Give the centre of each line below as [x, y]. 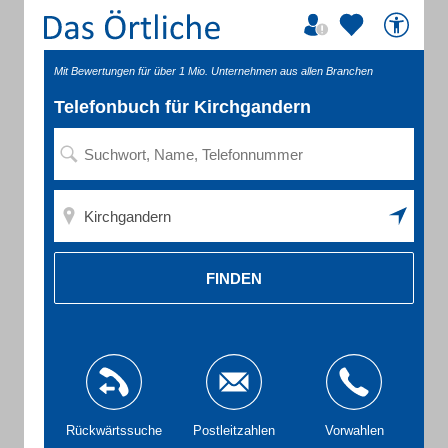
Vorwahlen [354, 430]
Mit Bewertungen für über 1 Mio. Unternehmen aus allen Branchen [213, 71]
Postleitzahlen [234, 430]
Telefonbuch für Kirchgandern [182, 107]
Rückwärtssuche [114, 430]
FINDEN [234, 278]
